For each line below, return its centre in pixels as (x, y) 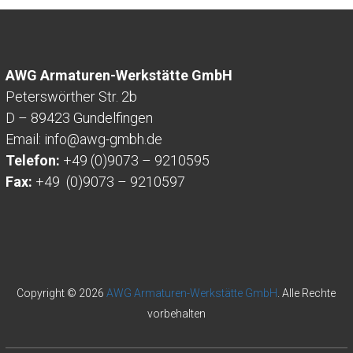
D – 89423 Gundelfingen (79, 118)
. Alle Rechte (307, 294)
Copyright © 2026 (62, 294)
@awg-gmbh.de (114, 139)
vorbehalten (176, 314)
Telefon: (32, 161)
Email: (24, 139)
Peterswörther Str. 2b (71, 97)
